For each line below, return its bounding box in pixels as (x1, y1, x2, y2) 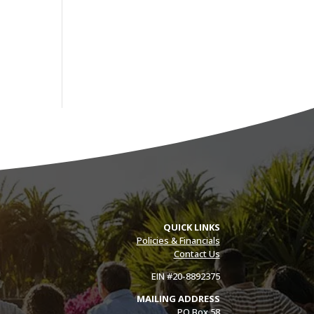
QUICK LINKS (163, 221, 220, 233)
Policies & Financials (136, 234, 220, 247)
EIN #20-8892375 (151, 270, 220, 282)
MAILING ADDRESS (136, 292, 220, 305)
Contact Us (173, 247, 220, 260)
